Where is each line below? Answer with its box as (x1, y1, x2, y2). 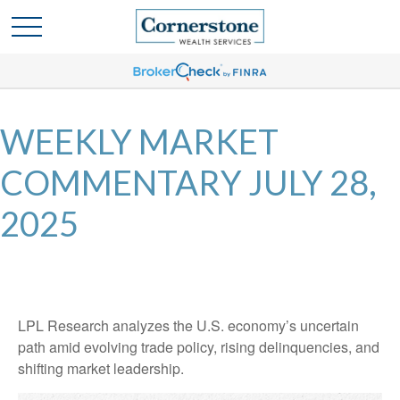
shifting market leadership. (18, 358, 184, 379)
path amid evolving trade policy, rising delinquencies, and (18, 337, 379, 357)
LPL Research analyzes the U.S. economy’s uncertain (18, 315, 359, 336)
